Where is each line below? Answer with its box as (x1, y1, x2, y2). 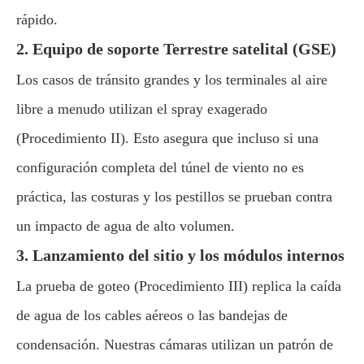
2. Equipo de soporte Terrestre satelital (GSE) (16, 40, 336, 58)
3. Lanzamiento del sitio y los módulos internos (16, 246, 344, 264)
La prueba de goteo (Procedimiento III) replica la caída (16, 278, 341, 294)
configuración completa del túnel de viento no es (16, 159, 304, 175)
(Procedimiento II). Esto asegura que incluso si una (16, 130, 318, 146)
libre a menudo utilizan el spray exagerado (16, 101, 267, 117)
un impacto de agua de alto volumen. (16, 218, 235, 234)
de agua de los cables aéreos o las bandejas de (16, 307, 288, 323)
